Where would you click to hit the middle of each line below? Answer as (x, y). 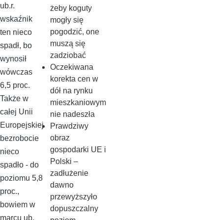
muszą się (68, 43)
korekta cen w (74, 79)
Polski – (64, 161)
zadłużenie (69, 173)
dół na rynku (71, 91)
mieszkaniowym (78, 102)
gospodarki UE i (78, 150)
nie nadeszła (72, 114)
